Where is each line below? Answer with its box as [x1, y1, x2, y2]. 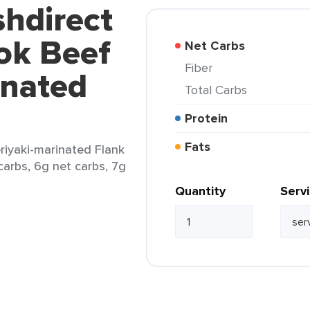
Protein [192, 109, 228, 127]
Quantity [175, 182, 226, 200]
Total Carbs [191, 81, 247, 98]
